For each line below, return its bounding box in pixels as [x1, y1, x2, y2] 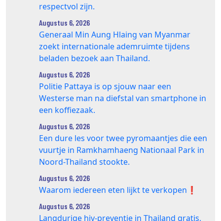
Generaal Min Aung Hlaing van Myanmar [39, 29, 190, 40]
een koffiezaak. [39, 104, 95, 115]
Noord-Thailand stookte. [39, 156, 130, 167]
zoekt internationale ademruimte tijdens [39, 40, 190, 52]
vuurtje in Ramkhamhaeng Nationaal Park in [39, 144, 204, 155]
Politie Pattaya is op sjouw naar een [39, 80, 171, 92]
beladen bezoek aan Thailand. [39, 52, 150, 64]
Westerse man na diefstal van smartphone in [39, 92, 206, 104]
